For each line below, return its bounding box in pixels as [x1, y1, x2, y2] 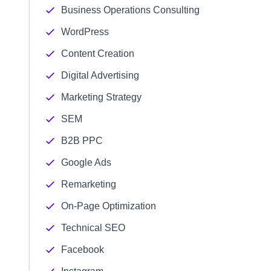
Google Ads [61, 157, 111, 168]
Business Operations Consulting [61, 5, 200, 15]
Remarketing [61, 179, 116, 189]
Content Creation [61, 48, 134, 59]
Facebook [61, 244, 104, 255]
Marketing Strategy [61, 92, 142, 102]
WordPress [61, 27, 109, 37]
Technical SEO [61, 223, 125, 233]
